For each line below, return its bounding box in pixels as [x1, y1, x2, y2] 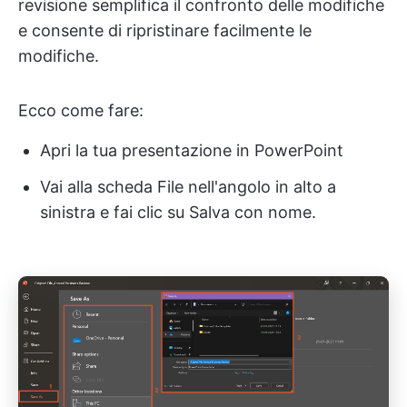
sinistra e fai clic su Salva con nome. [40, 203, 316, 222]
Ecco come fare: [18, 101, 144, 120]
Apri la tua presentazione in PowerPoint [40, 141, 343, 160]
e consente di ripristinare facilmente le [18, 21, 312, 40]
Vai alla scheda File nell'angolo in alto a [40, 177, 336, 196]
